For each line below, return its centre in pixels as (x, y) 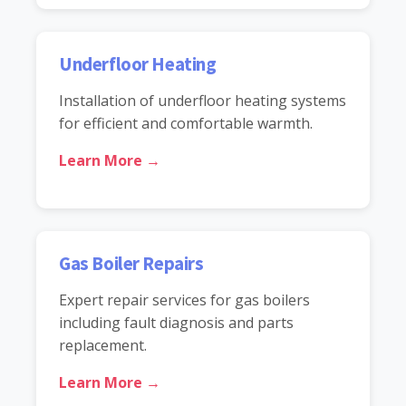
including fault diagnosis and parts (176, 322)
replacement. (103, 345)
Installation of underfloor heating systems (203, 100)
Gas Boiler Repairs (131, 263)
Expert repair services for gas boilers (184, 300)
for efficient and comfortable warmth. (186, 123)
